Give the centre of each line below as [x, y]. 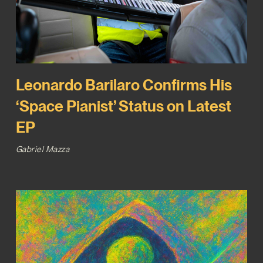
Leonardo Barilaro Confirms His [124, 85]
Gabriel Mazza [43, 149]
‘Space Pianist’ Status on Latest [123, 106]
